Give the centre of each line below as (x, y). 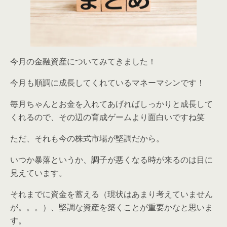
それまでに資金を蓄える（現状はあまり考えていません (111, 194)
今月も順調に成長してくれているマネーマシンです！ (107, 82)
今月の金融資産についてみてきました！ (83, 61)
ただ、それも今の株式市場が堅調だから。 (87, 138)
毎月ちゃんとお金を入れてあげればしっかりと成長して (111, 104)
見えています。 (39, 173)
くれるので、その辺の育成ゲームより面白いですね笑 (107, 117)
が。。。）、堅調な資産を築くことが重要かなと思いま (111, 207)
